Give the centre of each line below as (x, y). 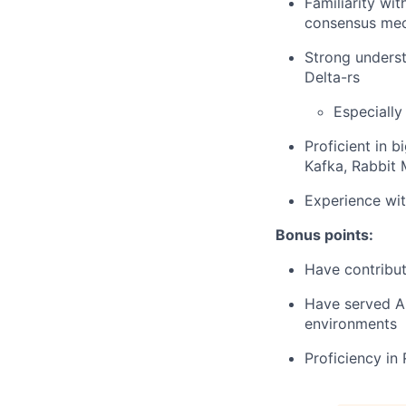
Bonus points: (324, 235)
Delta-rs (332, 77)
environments (351, 324)
